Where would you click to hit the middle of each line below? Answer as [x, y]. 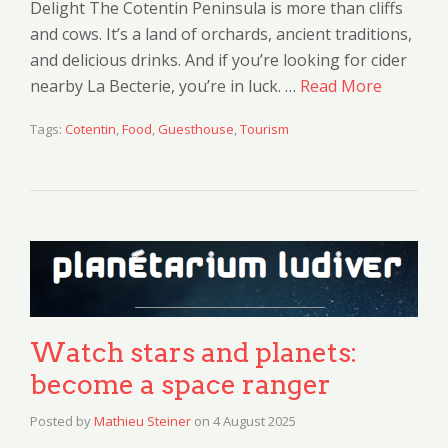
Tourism [264, 129]
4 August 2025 [254, 421]
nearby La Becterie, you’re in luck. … [165, 86]
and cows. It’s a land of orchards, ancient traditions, [221, 34]
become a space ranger [180, 385]
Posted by [62, 421]
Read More [341, 86]
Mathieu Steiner [142, 421]
